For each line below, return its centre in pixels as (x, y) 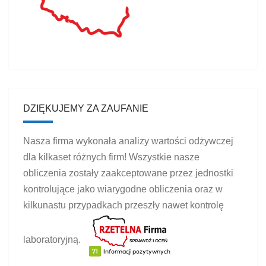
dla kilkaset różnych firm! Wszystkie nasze (111, 157)
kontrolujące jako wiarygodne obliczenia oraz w (123, 189)
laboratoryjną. (53, 239)
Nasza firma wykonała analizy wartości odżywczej (128, 141)
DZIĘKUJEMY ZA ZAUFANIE (86, 108)
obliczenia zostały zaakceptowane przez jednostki (128, 173)
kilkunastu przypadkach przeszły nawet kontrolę (123, 205)
